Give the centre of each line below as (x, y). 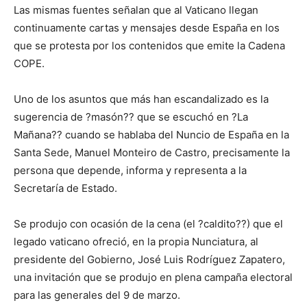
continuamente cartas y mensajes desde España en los (147, 28)
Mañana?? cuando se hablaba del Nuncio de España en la (151, 135)
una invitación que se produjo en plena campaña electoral (153, 278)
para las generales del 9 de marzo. (97, 295)
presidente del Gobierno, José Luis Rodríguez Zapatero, (149, 260)
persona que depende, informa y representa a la (130, 171)
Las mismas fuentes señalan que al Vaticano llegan (136, 10)
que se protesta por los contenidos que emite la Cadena (149, 46)
